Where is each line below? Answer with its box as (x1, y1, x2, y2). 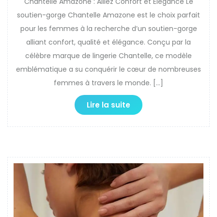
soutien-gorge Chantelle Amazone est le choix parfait (17, 10, 200, 20)
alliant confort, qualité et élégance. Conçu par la (26, 37, 191, 47)
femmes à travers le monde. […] (54, 77, 163, 88)
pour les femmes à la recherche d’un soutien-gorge (20, 23, 197, 33)
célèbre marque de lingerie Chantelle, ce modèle (25, 50, 192, 61)
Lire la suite (87, 99, 130, 110)
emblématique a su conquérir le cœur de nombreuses (16, 64, 201, 74)
